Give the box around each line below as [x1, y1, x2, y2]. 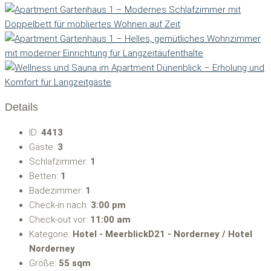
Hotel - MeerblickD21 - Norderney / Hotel [73, 228, 252, 240]
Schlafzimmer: [29, 155, 90, 167]
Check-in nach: [29, 199, 91, 211]
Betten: [29, 170, 60, 181]
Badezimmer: [29, 184, 85, 196]
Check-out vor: [29, 214, 90, 225]
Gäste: [29, 141, 57, 152]
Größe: [29, 257, 59, 269]
